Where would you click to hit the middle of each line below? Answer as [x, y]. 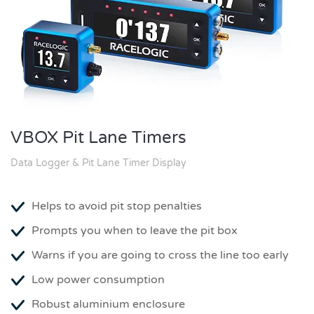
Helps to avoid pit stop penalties [117, 206]
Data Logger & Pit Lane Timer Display [98, 163]
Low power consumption [98, 280]
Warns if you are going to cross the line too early [160, 255]
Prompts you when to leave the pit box [135, 231]
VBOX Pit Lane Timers [98, 138]
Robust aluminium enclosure [108, 304]
